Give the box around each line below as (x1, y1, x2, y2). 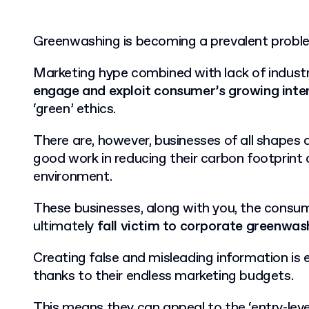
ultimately (33, 217, 97, 236)
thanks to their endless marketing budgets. (33, 267, 294, 286)
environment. (33, 168, 115, 186)
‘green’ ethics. (33, 100, 119, 119)
